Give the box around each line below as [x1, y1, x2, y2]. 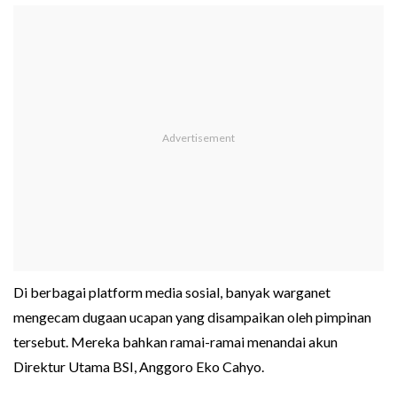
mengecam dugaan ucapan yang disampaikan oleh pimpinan [13, 308, 371, 326]
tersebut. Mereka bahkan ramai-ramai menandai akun [13, 333, 338, 351]
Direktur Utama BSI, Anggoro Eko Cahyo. [13, 358, 264, 376]
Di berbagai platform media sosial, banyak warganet [13, 284, 331, 301]
